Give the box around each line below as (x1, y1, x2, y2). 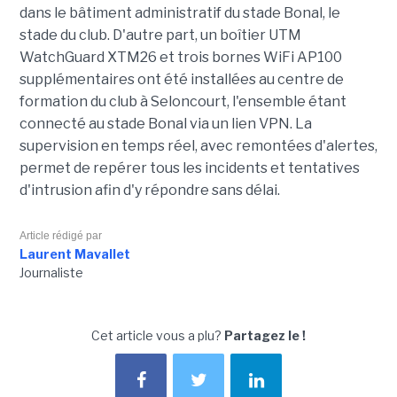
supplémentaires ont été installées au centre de (19, 71, 344, 89)
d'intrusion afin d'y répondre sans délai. (19, 182, 280, 199)
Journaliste (19, 265, 83, 281)
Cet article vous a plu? (91, 328, 224, 344)
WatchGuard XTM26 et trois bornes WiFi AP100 (19, 49, 342, 66)
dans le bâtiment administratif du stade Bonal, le (19, 4, 340, 22)
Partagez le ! (224, 328, 306, 344)
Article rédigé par (19, 230, 102, 243)
